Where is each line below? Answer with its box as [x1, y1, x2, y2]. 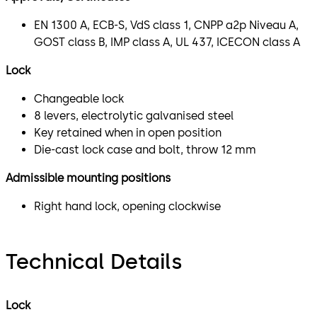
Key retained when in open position [34, 125, 221, 139]
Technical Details [6, 248, 182, 275]
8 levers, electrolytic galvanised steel [34, 108, 234, 122]
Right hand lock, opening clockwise [34, 199, 221, 213]
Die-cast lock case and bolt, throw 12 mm [34, 142, 256, 156]
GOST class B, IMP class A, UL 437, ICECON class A [34, 35, 300, 49]
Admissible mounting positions [6, 171, 171, 185]
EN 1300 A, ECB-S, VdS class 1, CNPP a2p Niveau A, [34, 18, 299, 32]
